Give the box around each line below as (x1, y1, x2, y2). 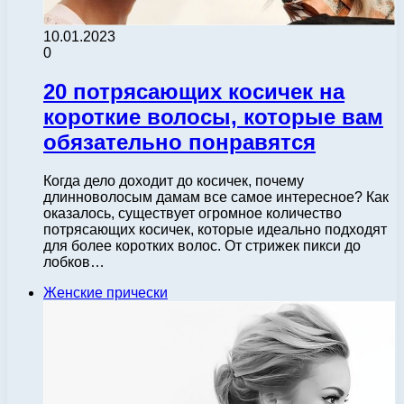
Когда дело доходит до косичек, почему (43, 173, 304, 189)
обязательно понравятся (43, 130, 316, 155)
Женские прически (43, 285, 168, 301)
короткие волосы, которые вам (43, 105, 383, 130)
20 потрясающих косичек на (43, 79, 344, 105)
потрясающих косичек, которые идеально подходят (43, 222, 387, 238)
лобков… (43, 254, 105, 271)
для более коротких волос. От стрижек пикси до (43, 238, 361, 254)
